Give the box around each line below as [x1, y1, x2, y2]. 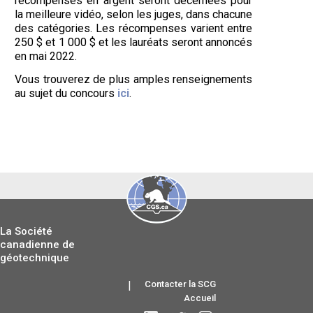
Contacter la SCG [145, 279, 216, 289]
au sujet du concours [15, 87, 118, 100]
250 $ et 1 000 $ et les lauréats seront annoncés [15, 36, 253, 49]
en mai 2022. [15, 50, 78, 63]
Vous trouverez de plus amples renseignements [15, 73, 253, 86]
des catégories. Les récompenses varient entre [15, 22, 253, 35]
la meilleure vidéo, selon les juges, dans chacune [15, 8, 253, 21]
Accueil [184, 293, 216, 303]
